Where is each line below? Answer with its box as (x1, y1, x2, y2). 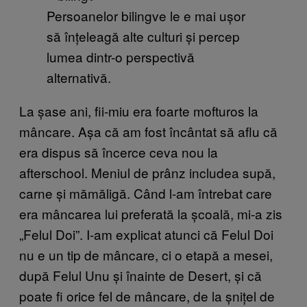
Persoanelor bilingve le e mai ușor (47, 5, 245, 25)
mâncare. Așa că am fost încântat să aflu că (19, 121, 278, 140)
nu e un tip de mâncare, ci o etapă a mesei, (19, 245, 273, 264)
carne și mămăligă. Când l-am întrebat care (19, 183, 272, 202)
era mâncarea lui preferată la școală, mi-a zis (19, 204, 282, 223)
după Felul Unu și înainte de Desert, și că (19, 265, 262, 284)
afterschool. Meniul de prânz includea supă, (19, 162, 275, 182)
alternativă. (47, 67, 111, 86)
